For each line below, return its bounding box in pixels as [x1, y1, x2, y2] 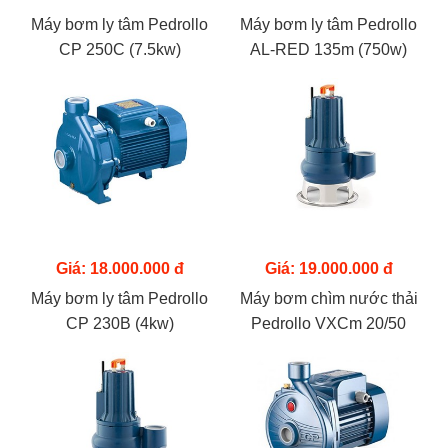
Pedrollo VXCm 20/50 [251, 315, 406, 332]
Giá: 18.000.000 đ [55, 260, 184, 277]
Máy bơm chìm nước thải [239, 290, 418, 307]
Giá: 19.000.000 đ [264, 260, 393, 277]
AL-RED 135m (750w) [250, 41, 407, 58]
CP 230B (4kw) [65, 315, 174, 332]
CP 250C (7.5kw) [58, 41, 181, 58]
